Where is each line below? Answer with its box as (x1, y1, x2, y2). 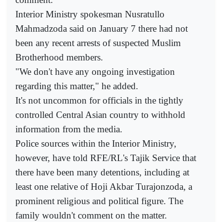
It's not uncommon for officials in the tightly (15, 95, 183, 106)
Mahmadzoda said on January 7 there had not (15, 23, 188, 34)
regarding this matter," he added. (15, 80, 138, 91)
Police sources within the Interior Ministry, (15, 138, 176, 149)
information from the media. (15, 123, 122, 134)
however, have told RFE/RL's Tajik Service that (15, 152, 196, 163)
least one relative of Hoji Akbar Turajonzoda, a (15, 181, 192, 192)
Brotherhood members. (15, 52, 103, 62)
